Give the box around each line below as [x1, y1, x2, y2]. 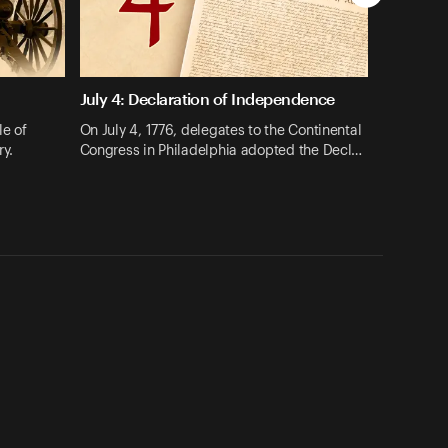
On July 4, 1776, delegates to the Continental [79, 123, 362, 138]
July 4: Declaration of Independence [79, 89, 335, 109]
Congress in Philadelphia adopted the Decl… [79, 143, 363, 158]
